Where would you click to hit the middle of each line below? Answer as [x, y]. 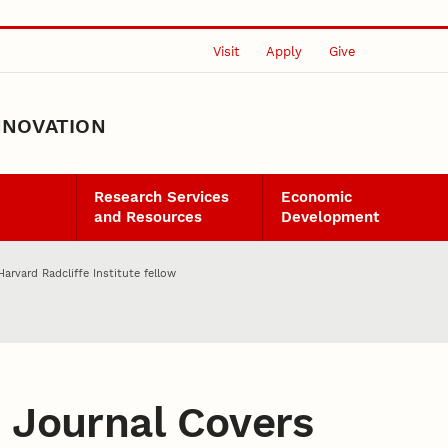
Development [329, 217]
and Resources [148, 217]
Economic [316, 197]
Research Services [162, 197]
